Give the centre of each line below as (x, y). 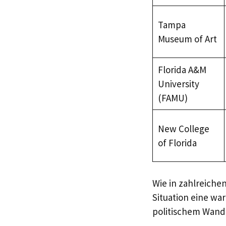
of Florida (177, 143)
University (178, 83)
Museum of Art (187, 39)
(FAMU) (173, 98)
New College (183, 128)
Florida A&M (182, 69)
